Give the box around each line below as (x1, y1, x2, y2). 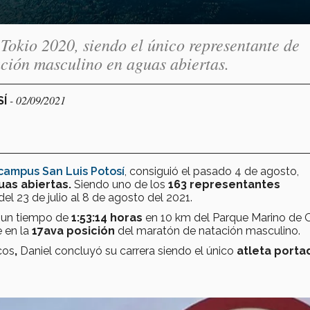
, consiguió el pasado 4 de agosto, (125, 164, 299, 178)
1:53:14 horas (71, 210, 143, 224)
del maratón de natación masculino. (115, 224, 303, 237)
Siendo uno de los (71, 177, 168, 191)
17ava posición (32, 224, 115, 237)
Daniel (17, 244, 52, 257)
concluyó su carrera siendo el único (55, 244, 237, 257)
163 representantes (168, 177, 280, 191)
